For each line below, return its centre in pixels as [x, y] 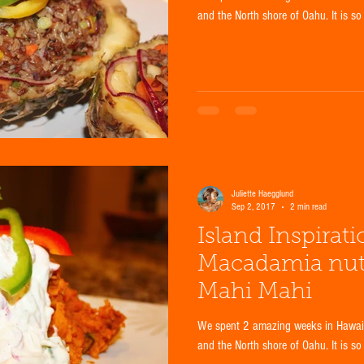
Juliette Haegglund [262, 194]
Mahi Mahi [255, 293]
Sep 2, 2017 [253, 207]
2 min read [308, 207]
